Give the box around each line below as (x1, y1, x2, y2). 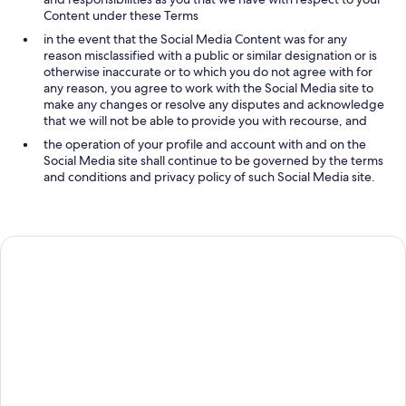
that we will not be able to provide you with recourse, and (43, 112, 367, 129)
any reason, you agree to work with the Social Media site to (43, 80, 373, 96)
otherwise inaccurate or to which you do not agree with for (43, 63, 372, 80)
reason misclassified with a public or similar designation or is (43, 47, 377, 63)
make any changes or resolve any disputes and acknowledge (43, 96, 384, 112)
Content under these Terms (43, 7, 198, 24)
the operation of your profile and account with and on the (43, 136, 366, 152)
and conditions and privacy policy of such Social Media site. (43, 169, 375, 185)
